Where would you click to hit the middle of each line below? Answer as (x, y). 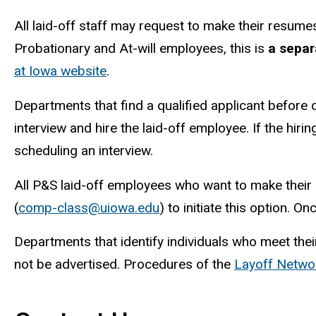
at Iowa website (60, 71)
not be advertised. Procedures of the (124, 265)
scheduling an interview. (85, 150)
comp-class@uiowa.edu (89, 207)
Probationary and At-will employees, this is (139, 48)
